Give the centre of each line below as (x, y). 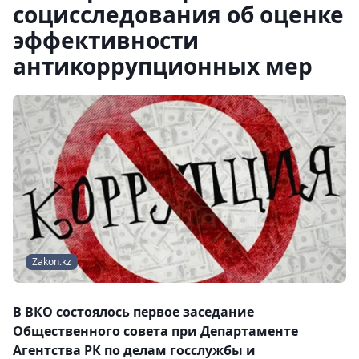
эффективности (106, 40)
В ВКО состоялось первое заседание (133, 312)
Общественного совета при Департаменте (155, 331)
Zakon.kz (52, 262)
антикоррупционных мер (163, 66)
